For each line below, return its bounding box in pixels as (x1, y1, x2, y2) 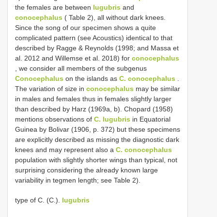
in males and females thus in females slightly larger (15, 94, 171, 103)
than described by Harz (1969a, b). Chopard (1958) (15, 105, 173, 113)
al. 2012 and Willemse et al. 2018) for (15, 54, 132, 62)
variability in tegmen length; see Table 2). (15, 176, 140, 184)
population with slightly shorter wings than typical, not (15, 155, 177, 164)
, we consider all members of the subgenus (15, 64, 147, 72)
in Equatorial (130, 115, 170, 123)
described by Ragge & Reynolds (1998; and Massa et (15, 44, 179, 52)
